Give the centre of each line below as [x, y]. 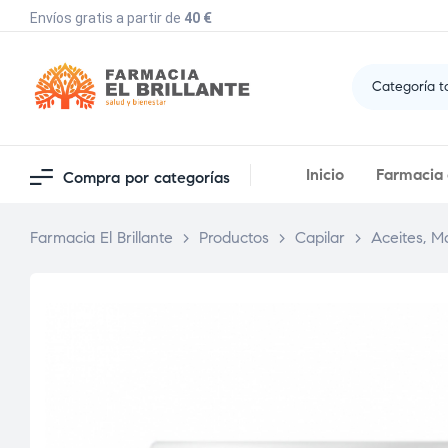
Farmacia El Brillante [101, 238]
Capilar [320, 238]
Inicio [325, 175]
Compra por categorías [146, 178]
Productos [234, 238]
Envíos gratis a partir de [107, 18]
